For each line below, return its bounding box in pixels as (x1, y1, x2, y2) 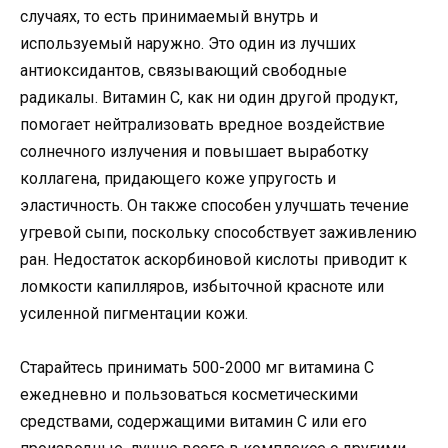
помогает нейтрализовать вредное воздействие (20, 114, 385, 134)
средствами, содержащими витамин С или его (20, 412, 367, 432)
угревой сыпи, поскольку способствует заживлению (20, 222, 417, 242)
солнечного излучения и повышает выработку (20, 141, 369, 161)
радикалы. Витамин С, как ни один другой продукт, (20, 87, 398, 107)
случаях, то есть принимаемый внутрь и (20, 6, 318, 26)
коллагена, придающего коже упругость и (20, 168, 336, 188)
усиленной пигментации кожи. (20, 303, 248, 323)
